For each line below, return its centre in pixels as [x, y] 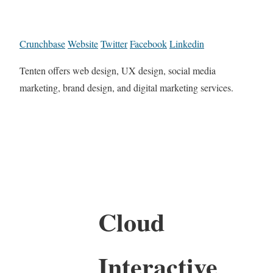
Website [83, 44]
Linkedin [187, 44]
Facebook [148, 44]
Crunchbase [42, 44]
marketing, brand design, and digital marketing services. [126, 88]
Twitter [114, 44]
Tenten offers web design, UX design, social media [118, 71]
